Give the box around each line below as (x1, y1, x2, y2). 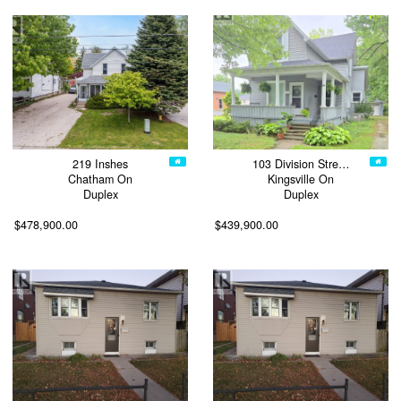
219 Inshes (73, 156, 128, 173)
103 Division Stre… (252, 156, 350, 173)
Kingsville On (268, 171, 334, 188)
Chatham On (68, 171, 132, 188)
